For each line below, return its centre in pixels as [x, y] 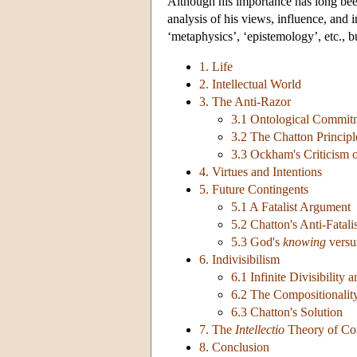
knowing [304, 242]
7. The [217, 330]
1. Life [216, 67]
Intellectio [260, 330]
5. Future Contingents [254, 190]
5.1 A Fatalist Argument [291, 207]
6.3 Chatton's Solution [287, 312]
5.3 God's [257, 242]
